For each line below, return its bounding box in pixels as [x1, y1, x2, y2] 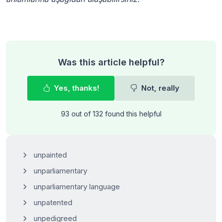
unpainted [34, 150, 67, 160]
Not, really [139, 83, 179, 93]
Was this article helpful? [57, 56, 165, 67]
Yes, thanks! [52, 83, 99, 93]
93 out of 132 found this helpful [60, 109, 162, 118]
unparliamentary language [34, 181, 120, 191]
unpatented [34, 197, 72, 207]
